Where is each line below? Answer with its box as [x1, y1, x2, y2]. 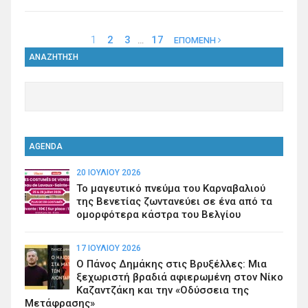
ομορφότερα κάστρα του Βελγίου [76, 208, 241, 221]
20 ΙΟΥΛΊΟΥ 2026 [76, 168, 141, 178]
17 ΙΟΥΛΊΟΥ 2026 [76, 243, 141, 254]
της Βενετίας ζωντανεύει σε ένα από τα [76, 195, 272, 208]
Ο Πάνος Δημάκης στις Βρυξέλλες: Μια [76, 258, 267, 271]
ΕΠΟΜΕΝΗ [174, 34, 219, 45]
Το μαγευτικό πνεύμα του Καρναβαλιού [76, 182, 265, 195]
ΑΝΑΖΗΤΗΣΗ [29, 52, 78, 62]
